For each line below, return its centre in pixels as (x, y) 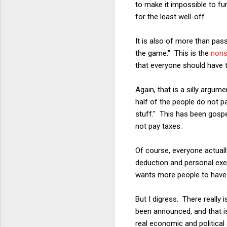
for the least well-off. (171, 16)
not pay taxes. (159, 126)
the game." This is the (173, 53)
